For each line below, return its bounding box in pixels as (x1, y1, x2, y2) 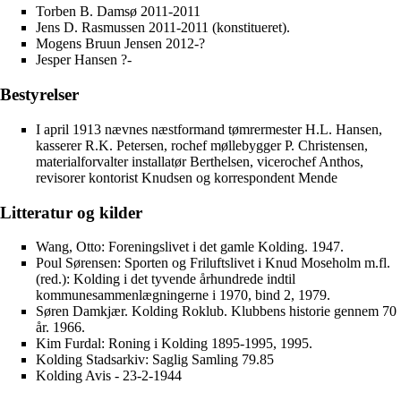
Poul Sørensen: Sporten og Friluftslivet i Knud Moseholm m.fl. (36, 255, 390, 271)
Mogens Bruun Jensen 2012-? (36, 36, 205, 52)
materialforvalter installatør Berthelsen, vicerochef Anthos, (36, 153, 363, 169)
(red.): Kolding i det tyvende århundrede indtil (36, 271, 295, 287)
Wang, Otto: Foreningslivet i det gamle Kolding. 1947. (36, 239, 344, 255)
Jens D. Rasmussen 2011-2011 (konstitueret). (36, 20, 290, 36)
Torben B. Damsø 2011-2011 (36, 4, 200, 20)
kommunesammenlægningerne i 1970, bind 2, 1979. (36, 287, 330, 303)
